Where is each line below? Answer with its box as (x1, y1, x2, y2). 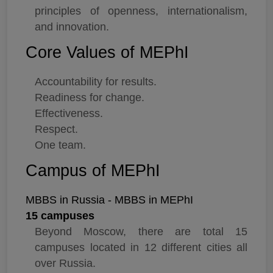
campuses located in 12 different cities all (35, 241, 247, 254)
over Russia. (35, 257, 96, 270)
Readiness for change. (35, 91, 144, 104)
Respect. (35, 123, 78, 136)
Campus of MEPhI (26, 161, 160, 180)
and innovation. (35, 21, 109, 34)
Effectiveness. (35, 107, 103, 120)
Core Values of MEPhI (26, 43, 189, 62)
